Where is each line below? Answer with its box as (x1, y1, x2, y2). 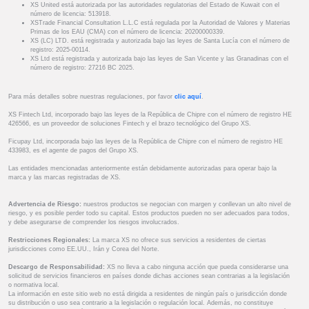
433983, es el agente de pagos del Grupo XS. (8, 147, 139, 154)
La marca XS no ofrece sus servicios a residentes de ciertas (90, 237, 266, 244)
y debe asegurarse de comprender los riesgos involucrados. (8, 219, 179, 226)
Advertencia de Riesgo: (8, 201, 81, 208)
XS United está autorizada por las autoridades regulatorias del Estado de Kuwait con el (30, 1, 279, 9)
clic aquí (175, 93, 201, 101)
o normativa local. (8, 281, 59, 289)
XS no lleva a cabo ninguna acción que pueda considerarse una (107, 263, 288, 271)
